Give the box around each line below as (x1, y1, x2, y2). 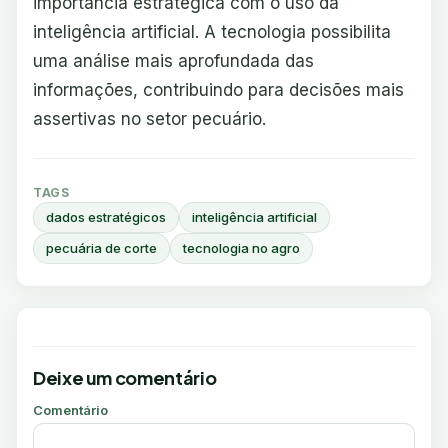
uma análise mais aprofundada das (33, 51, 314, 71)
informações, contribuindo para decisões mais (33, 80, 404, 100)
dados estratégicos (46, 209, 166, 225)
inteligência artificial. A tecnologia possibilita (33, 22, 391, 42)
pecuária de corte (46, 240, 157, 256)
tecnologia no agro (183, 240, 300, 256)
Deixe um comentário (33, 366, 217, 389)
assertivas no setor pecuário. (33, 109, 266, 129)
